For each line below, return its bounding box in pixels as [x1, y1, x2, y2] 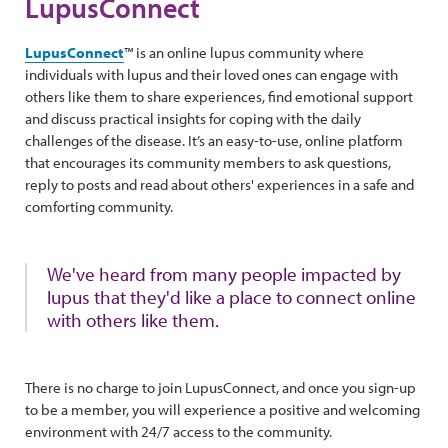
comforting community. [25, 197, 173, 216]
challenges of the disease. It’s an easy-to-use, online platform [25, 131, 403, 150]
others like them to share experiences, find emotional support [25, 87, 413, 106]
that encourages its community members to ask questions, [25, 153, 391, 172]
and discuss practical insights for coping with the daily [25, 109, 361, 128]
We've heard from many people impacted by [47, 262, 401, 286]
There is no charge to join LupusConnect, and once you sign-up [25, 378, 416, 397]
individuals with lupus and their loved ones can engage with [25, 65, 398, 84]
